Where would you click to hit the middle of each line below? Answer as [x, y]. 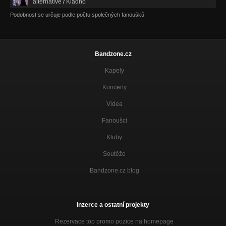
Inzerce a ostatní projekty [113, 205]
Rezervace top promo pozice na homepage [114, 221]
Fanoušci [114, 120]
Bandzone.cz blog [114, 170]
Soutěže [114, 154]
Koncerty [114, 87]
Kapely [114, 70]
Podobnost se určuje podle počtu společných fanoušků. [78, 14]
